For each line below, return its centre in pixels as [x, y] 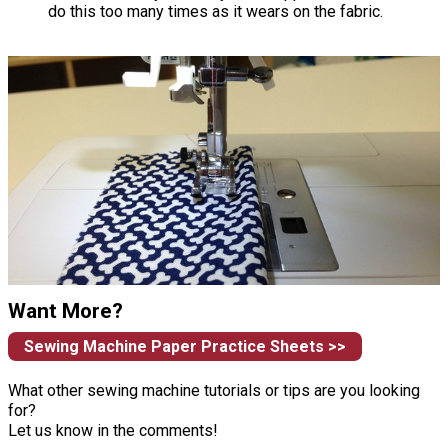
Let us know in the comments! [113, 431]
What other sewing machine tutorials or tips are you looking [214, 391]
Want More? [65, 311]
